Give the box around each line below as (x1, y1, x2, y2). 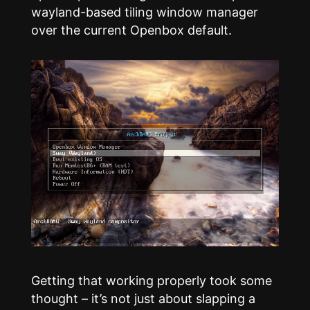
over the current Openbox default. (30, 23, 232, 38)
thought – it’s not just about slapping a (30, 291, 255, 307)
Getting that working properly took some (30, 273, 272, 289)
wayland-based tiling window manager (30, 5, 258, 20)
